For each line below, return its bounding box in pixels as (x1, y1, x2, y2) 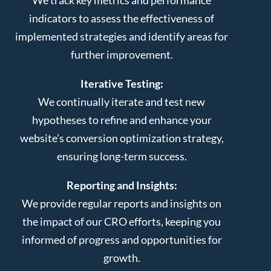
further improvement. (70, 47, 173, 61)
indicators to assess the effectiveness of (29, 11, 215, 25)
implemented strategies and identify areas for (15, 29, 229, 43)
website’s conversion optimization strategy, (19, 131, 224, 145)
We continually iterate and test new (38, 94, 206, 108)
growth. (103, 250, 140, 264)
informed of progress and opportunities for (21, 232, 222, 246)
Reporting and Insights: (66, 178, 177, 192)
